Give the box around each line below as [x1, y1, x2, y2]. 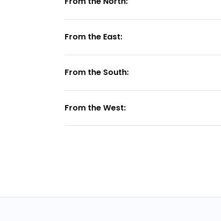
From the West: [65, 102, 126, 113]
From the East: [65, 31, 123, 42]
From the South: [65, 66, 129, 78]
